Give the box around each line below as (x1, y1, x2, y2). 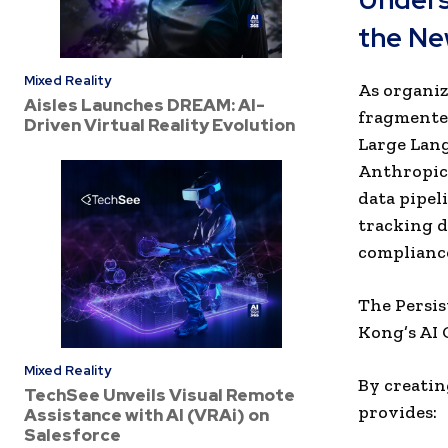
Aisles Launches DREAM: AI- (24, 93, 265, 116)
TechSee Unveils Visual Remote (24, 383, 295, 406)
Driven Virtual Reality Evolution (24, 113, 295, 136)
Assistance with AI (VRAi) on (24, 403, 269, 426)
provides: (358, 401, 437, 424)
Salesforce (24, 423, 121, 446)
